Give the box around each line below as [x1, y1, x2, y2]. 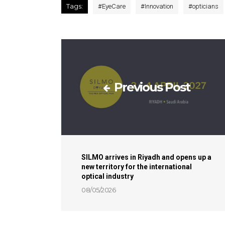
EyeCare [102, 3, 126, 11]
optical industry [81, 172, 134, 181]
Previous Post [114, 79, 190, 94]
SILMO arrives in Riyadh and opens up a [81, 153, 211, 162]
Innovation [145, 3, 173, 11]
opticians [192, 3, 218, 11]
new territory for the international [81, 163, 192, 171]
